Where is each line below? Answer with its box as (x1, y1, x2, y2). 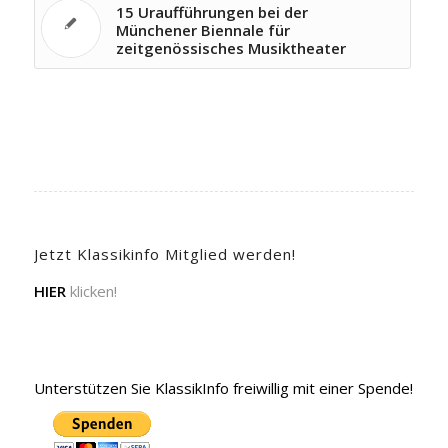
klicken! (65, 280, 117, 301)
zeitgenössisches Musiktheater (115, 38, 346, 58)
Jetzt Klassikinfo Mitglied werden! (33, 244, 296, 264)
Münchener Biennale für (115, 20, 290, 40)
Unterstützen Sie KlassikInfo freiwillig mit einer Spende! (33, 377, 413, 398)
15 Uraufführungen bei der (115, 2, 308, 22)
